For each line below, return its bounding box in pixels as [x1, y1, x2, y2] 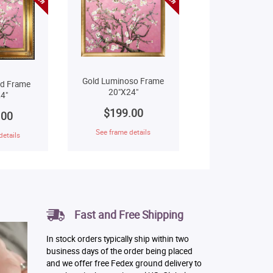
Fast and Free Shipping [74, 207, 183, 222]
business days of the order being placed [46, 245, 193, 257]
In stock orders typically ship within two [46, 233, 189, 244]
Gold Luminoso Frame [82, 76, 165, 87]
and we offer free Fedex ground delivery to [46, 257, 202, 269]
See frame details [96, 127, 151, 137]
